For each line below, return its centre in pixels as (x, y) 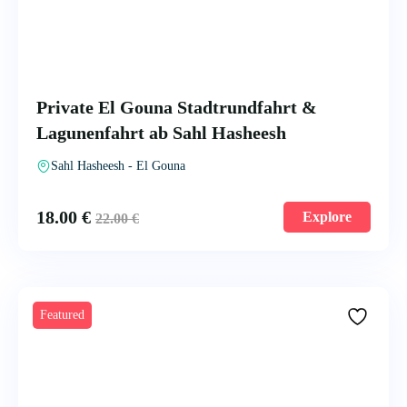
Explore (327, 217)
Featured (62, 315)
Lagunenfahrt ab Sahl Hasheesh (161, 133)
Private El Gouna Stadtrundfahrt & (177, 107)
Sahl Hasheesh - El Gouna (118, 166)
